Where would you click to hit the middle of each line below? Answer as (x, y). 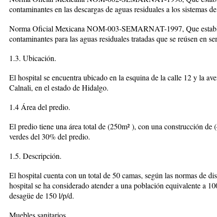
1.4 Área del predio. (40, 107)
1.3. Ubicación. (33, 58)
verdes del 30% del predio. (50, 136)
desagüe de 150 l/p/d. (42, 195)
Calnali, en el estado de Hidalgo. (59, 87)
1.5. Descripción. (35, 156)
